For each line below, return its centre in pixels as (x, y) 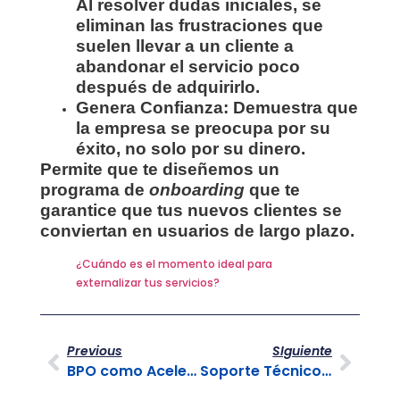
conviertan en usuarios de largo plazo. (197, 230)
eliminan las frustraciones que (199, 25)
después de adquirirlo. (167, 87)
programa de (94, 189)
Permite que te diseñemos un (159, 169)
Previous (94, 351)
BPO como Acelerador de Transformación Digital (191, 371)
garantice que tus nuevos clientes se (191, 210)
